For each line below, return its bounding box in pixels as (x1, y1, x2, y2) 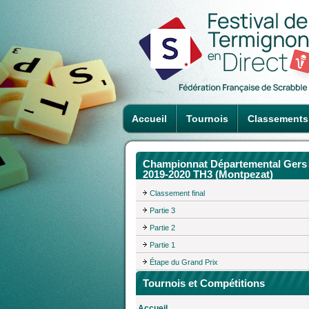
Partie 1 (150, 240, 175, 249)
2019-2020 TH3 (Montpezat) (143, 168, 273, 180)
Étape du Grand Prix (150, 257, 218, 266)
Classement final (150, 188, 205, 197)
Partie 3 (150, 206, 175, 215)
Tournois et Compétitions (143, 277, 265, 289)
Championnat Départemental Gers (143, 158, 307, 170)
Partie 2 (150, 223, 175, 232)
